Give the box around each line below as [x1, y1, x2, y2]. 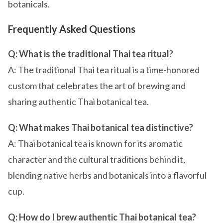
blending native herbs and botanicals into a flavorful [8, 170, 207, 181]
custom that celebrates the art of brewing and [8, 80, 186, 91]
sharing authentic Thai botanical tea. [8, 96, 149, 107]
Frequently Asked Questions [8, 23, 135, 35]
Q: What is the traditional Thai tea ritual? [8, 48, 173, 59]
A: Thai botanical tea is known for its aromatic [8, 138, 183, 149]
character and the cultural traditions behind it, [8, 154, 185, 165]
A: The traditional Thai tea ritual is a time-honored [8, 64, 200, 75]
